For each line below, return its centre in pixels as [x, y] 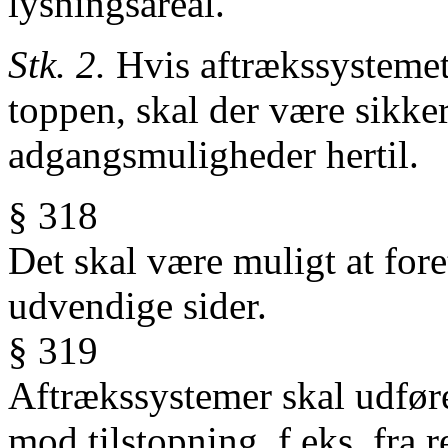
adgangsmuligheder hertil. [213, 154]
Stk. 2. [57, 64]
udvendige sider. [137, 305]
